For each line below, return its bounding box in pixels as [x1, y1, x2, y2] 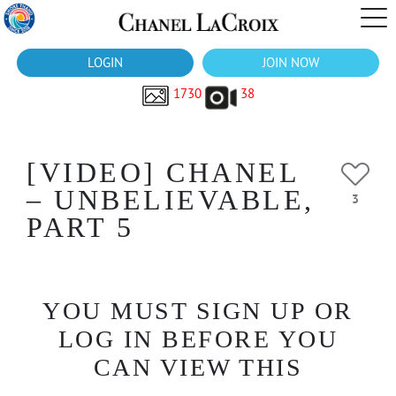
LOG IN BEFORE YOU [57, 325, 339, 353]
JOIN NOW [263, 54, 319, 71]
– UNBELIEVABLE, [27, 184, 315, 216]
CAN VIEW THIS [93, 354, 303, 381]
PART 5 [27, 211, 133, 243]
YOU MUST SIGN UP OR [42, 297, 354, 324]
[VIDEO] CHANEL [27, 156, 299, 188]
